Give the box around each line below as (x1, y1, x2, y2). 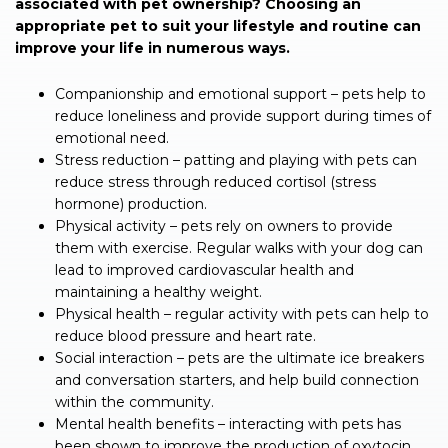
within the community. (55, 393, 214, 412)
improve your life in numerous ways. (15, 39, 290, 58)
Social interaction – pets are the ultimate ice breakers (55, 349, 424, 368)
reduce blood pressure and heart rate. (55, 327, 316, 346)
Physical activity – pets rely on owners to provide (55, 217, 393, 236)
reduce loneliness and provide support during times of (55, 107, 431, 126)
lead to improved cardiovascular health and (55, 261, 354, 280)
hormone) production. (55, 195, 207, 214)
